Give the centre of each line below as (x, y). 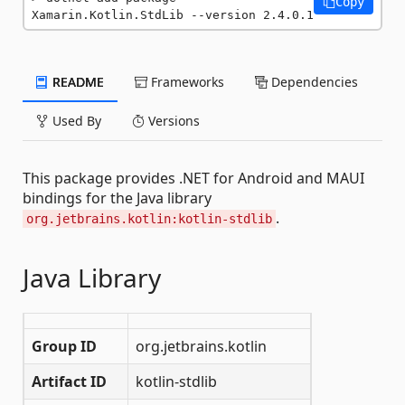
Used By (75, 120)
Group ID (64, 346)
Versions (172, 120)
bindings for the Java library (117, 198)
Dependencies (313, 81)
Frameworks (186, 81)
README (76, 81)
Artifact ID (69, 381)
